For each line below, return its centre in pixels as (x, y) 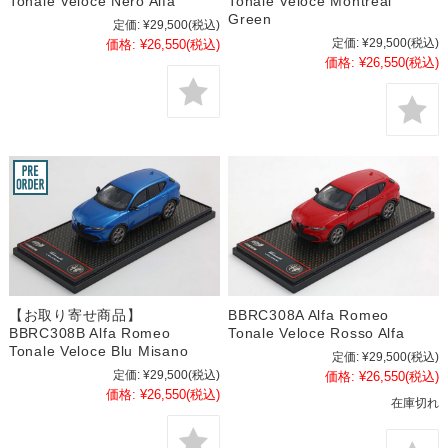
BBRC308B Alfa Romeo (89, 333)
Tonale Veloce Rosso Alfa (316, 333)
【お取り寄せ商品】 (75, 315)
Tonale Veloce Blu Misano (98, 351)
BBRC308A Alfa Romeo (308, 315)
